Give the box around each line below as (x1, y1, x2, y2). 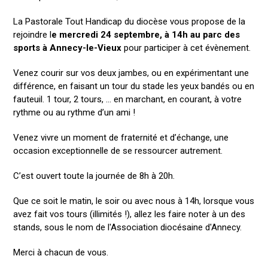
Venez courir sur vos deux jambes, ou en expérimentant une (13, 68, 249, 78)
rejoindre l (13, 29, 52, 40)
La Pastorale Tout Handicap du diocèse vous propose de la (13, 16, 246, 27)
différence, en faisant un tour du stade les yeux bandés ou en (13, 81, 255, 92)
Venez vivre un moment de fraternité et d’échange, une (13, 132, 229, 143)
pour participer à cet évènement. (121, 42, 251, 53)
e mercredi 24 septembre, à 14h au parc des (51, 29, 240, 40)
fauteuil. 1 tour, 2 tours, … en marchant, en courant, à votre (13, 94, 242, 105)
